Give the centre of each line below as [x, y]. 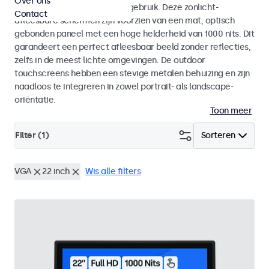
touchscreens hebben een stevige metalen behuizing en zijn [132, 74]
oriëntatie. [35, 100]
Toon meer [231, 111]
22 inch [56, 171]
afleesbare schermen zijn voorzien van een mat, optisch [125, 21]
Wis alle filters [113, 171]
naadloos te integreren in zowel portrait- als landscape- [124, 87]
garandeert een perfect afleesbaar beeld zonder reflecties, [132, 47]
